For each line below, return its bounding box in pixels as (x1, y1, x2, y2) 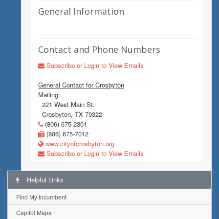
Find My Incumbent (16, 193, 66, 201)
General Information (38, 5, 124, 17)
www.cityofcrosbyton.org (44, 139, 114, 148)
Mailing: (38, 90, 60, 99)
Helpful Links (25, 175, 64, 184)
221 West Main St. (38, 100, 95, 109)
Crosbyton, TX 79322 (38, 109, 102, 119)
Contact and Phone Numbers (38, 44, 160, 55)
